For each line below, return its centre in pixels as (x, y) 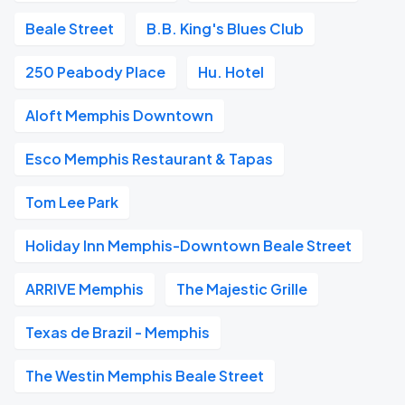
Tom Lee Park (72, 202)
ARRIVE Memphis (85, 289)
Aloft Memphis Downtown (119, 115)
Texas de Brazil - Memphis (118, 332)
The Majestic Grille (242, 289)
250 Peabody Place (95, 72)
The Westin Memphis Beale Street (145, 376)
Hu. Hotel (231, 72)
